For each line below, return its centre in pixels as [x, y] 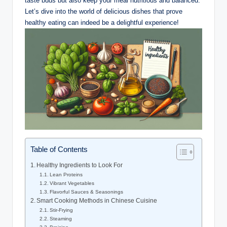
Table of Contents [59, 149]
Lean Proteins [66, 175]
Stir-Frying [62, 210]
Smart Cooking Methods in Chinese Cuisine [97, 201]
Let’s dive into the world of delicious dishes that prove [104, 12]
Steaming [61, 219]
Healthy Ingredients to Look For [80, 165]
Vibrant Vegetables [72, 183]
